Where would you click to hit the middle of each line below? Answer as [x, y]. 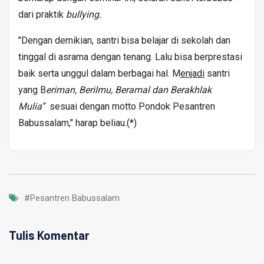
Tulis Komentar [49, 235]
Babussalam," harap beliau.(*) [79, 123]
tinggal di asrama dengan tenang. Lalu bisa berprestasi [130, 57]
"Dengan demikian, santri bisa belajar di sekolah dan [124, 40]
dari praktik [42, 14]
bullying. [84, 14]
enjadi [192, 73]
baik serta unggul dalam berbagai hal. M [99, 73]
